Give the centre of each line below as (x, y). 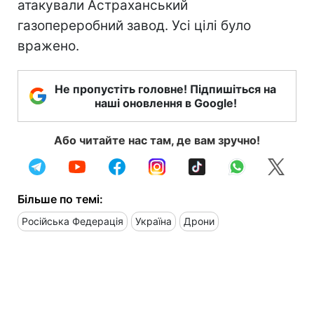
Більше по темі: (60, 199)
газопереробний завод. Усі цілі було (134, 25)
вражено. (48, 46)
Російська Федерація (73, 221)
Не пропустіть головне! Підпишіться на (165, 89)
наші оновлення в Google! (165, 103)
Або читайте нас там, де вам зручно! (157, 140)
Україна (153, 221)
